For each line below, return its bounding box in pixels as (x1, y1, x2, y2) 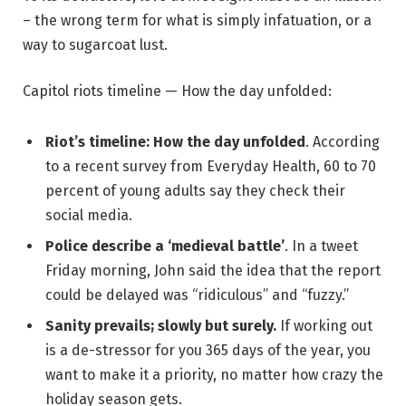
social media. (45, 207, 132, 225)
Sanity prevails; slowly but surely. (45, 317, 276, 335)
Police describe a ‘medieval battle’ (45, 237, 285, 256)
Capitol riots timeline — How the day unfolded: (23, 82, 332, 101)
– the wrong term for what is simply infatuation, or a (23, 11, 372, 29)
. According (305, 133, 380, 151)
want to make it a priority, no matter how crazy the (45, 366, 383, 384)
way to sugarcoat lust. (23, 35, 168, 53)
